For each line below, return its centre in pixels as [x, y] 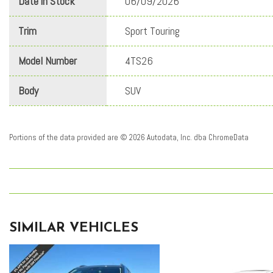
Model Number [48, 61]
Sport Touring [152, 31]
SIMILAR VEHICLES [74, 229]
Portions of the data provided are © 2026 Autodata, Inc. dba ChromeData [129, 138]
